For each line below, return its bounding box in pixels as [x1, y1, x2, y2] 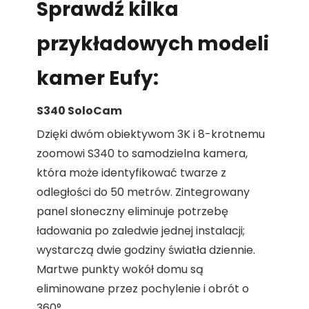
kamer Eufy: [37, 64, 159, 92]
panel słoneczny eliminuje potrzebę [37, 203, 228, 220]
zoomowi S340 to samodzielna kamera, [37, 146, 248, 162]
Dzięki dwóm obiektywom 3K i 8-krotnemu [37, 126, 265, 143]
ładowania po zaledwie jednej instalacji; [37, 223, 245, 239]
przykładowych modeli [37, 30, 269, 57]
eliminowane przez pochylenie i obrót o [37, 281, 249, 297]
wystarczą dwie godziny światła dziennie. [37, 242, 255, 259]
